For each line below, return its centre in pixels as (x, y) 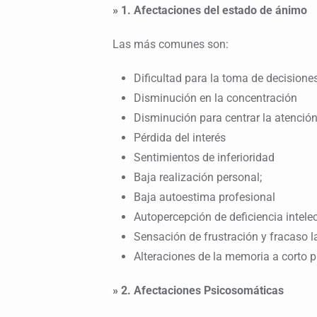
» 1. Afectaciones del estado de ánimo (209, 11)
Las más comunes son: (170, 45)
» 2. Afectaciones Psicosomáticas (198, 291)
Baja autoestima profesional (204, 197)
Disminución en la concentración (215, 98)
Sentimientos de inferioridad (204, 158)
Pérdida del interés (179, 138)
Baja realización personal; (197, 178)
